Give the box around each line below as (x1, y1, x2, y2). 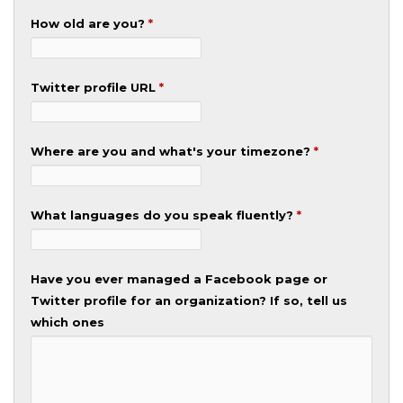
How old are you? (30, 16, 148, 31)
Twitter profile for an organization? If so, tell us (30, 293, 347, 308)
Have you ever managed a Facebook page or (30, 272, 327, 286)
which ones (30, 315, 104, 329)
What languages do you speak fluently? (30, 208, 297, 222)
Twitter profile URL (30, 80, 159, 94)
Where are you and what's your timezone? (30, 144, 314, 158)
